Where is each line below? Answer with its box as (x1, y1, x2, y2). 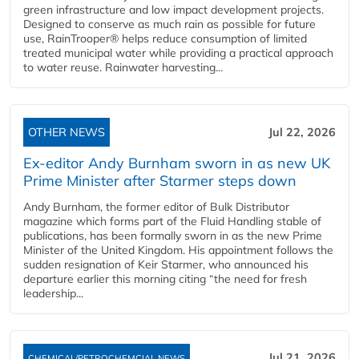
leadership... (23, 285, 83, 301)
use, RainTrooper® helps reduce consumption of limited (23, 30, 307, 46)
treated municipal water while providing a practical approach (23, 45, 333, 60)
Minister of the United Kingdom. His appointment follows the (23, 242, 333, 257)
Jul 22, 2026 (268, 124, 336, 139)
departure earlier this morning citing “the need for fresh (23, 271, 307, 286)
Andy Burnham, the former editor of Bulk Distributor (23, 199, 289, 214)
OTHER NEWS (28, 124, 105, 139)
